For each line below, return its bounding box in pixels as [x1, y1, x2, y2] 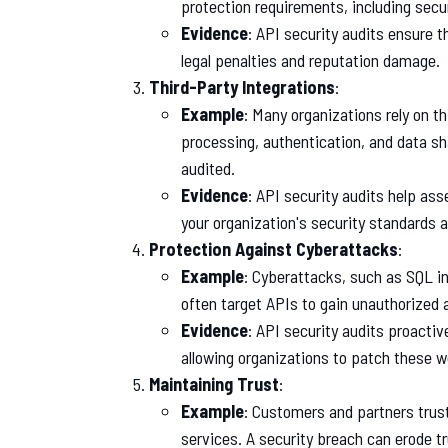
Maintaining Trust [149, 372, 279, 395]
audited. [181, 156, 235, 179]
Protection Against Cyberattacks [149, 237, 398, 260]
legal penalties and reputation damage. [181, 48, 440, 71]
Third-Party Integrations [149, 75, 335, 98]
